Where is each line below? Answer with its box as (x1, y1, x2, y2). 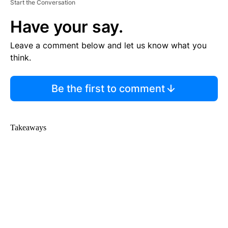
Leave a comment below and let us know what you (10, 40, 207, 51)
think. (10, 52, 31, 63)
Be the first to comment (51, 82, 165, 95)
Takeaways (10, 123, 46, 132)
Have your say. (10, 17, 123, 37)
